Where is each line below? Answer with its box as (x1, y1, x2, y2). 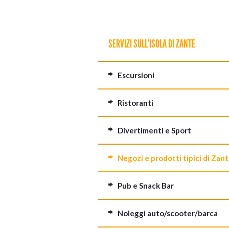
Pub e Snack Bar (118, 181, 174, 190)
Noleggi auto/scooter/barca (118, 209, 218, 218)
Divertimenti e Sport (118, 126, 191, 135)
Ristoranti (118, 98, 153, 107)
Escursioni (118, 71, 154, 80)
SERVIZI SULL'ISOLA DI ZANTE (108, 37, 195, 51)
